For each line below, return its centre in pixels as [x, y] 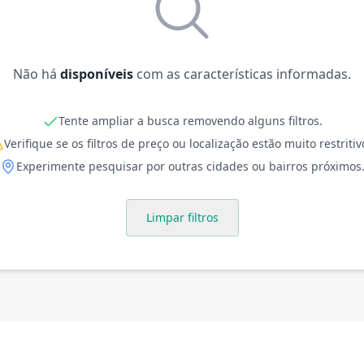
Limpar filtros [182, 217]
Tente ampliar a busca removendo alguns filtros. [190, 121]
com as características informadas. [242, 74]
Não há [37, 74]
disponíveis [97, 74]
